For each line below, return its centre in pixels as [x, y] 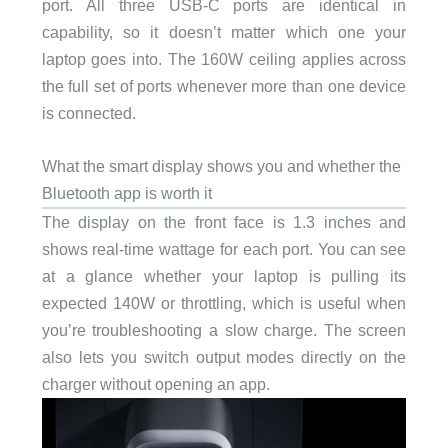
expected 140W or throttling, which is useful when [224, 303]
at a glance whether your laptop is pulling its [224, 276]
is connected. [88, 112]
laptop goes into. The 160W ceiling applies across [224, 58]
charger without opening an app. [155, 384]
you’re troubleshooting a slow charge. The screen [224, 330]
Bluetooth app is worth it [126, 193]
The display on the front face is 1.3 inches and [224, 222]
